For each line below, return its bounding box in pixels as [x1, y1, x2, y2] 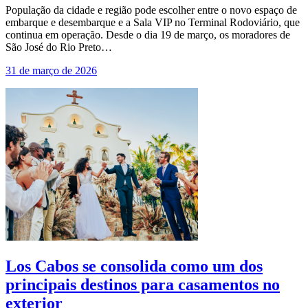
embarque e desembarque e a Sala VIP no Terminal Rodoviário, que [5, 16, 300, 29]
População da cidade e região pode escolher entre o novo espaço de [5, 4, 297, 16]
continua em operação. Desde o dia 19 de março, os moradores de [5, 29, 290, 41]
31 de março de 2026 [5, 65, 97, 77]
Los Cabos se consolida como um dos [5, 257, 263, 276]
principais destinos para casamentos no [5, 276, 280, 294]
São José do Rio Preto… [5, 41, 112, 54]
